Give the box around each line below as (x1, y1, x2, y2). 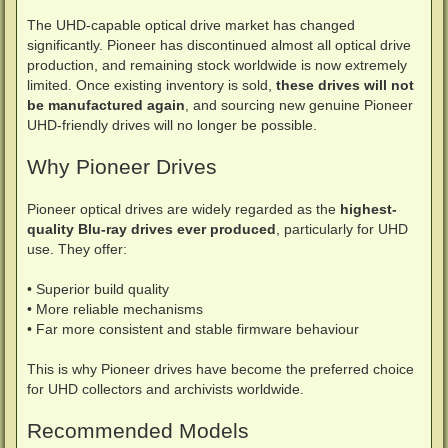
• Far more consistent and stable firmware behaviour (27, 321, 359, 338)
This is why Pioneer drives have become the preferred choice (27, 361, 414, 378)
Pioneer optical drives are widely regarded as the (27, 201, 340, 218)
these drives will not (276, 77, 414, 94)
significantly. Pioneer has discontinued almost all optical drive (27, 37, 411, 54)
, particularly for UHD (276, 221, 408, 238)
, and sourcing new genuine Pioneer (185, 97, 413, 114)
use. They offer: (27, 241, 127, 258)
